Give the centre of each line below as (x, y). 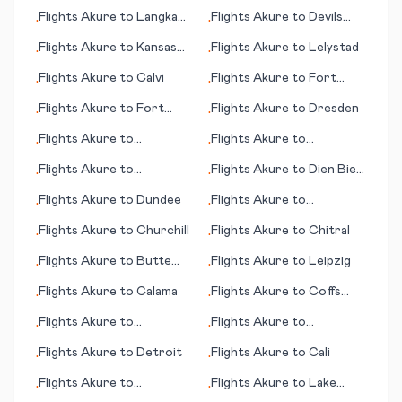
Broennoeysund (258, 340)
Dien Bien (336, 170)
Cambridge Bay (83, 157)
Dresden (334, 109)
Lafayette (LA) (83, 188)
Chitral (329, 231)
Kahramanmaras (257, 218)
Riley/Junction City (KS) (110, 127)
